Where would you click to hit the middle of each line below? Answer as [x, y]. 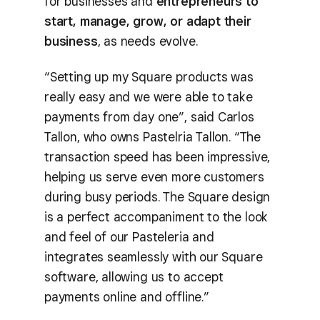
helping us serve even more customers [154, 177]
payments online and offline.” [127, 297]
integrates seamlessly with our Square [154, 257]
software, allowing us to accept [134, 277]
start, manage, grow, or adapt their [148, 21]
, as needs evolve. [147, 41]
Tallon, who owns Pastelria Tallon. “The [152, 137]
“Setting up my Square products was [149, 77]
